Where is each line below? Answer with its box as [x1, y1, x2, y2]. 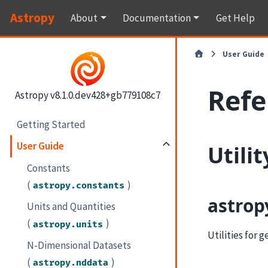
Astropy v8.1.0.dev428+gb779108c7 [14, 88, 160, 102]
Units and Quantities [27, 200, 116, 214]
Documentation [122, 11, 191, 25]
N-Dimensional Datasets [27, 238, 132, 252]
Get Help [215, 11, 255, 25]
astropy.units [33, 218, 103, 230]
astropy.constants [33, 179, 125, 191]
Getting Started [17, 117, 86, 131]
